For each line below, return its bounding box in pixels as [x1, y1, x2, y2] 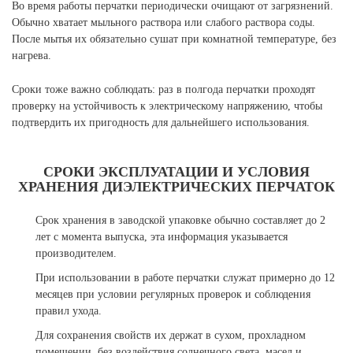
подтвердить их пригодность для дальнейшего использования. [12, 117, 310, 128]
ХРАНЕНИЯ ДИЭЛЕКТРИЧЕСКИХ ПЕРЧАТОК [18, 179, 335, 195]
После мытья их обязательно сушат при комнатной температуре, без [12, 33, 336, 45]
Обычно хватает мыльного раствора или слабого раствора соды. [12, 17, 315, 28]
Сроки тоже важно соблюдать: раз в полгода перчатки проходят [12, 84, 315, 95]
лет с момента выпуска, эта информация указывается [35, 231, 288, 243]
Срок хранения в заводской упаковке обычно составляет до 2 [35, 214, 325, 226]
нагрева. [12, 50, 51, 61]
